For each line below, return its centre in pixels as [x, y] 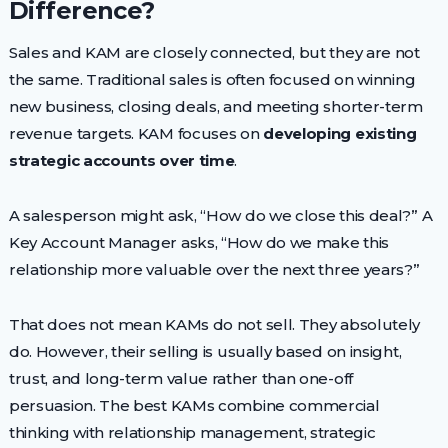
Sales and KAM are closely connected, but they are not [214, 52]
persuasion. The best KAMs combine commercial [194, 405]
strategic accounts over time [121, 160]
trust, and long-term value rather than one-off [180, 378]
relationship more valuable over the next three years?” [214, 269]
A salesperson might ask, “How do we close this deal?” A [220, 215]
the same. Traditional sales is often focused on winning [212, 79]
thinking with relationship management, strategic [192, 432]
